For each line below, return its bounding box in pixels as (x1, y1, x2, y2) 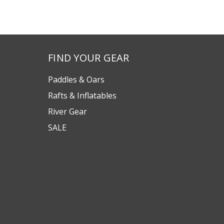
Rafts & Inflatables (48, 90, 116, 101)
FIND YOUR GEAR (48, 51, 129, 64)
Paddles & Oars (48, 74, 104, 85)
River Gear (48, 106, 87, 117)
